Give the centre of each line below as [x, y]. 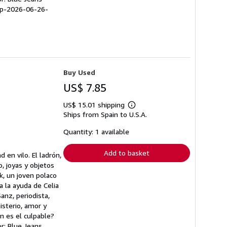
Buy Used [79, 72]
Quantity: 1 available [96, 131]
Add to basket [127, 153]
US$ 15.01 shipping [95, 104]
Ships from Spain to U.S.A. [105, 114]
